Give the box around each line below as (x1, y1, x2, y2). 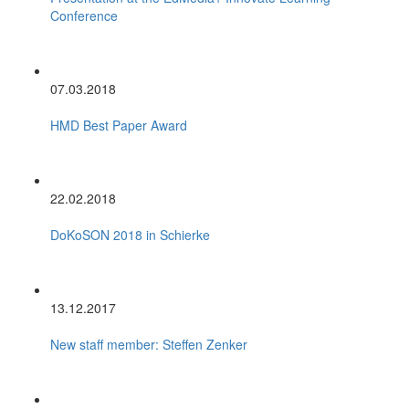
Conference (50, 5, 118, 25)
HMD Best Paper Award (50, 115, 187, 134)
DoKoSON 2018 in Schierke (50, 225, 210, 244)
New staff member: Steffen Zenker (50, 334, 247, 353)
